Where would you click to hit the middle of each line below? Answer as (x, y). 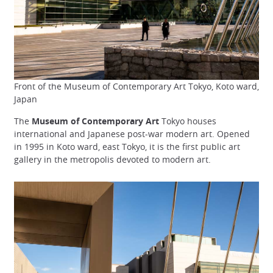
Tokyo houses (188, 121)
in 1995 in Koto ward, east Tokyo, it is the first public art (127, 146)
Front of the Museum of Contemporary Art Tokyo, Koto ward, (136, 87)
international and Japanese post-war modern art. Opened (132, 133)
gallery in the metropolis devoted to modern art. (112, 159)
